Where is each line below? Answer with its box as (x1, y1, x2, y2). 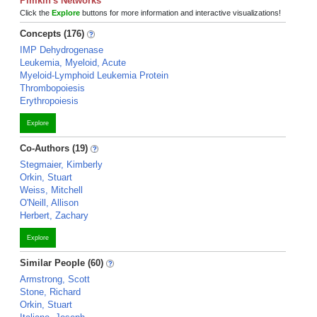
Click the (20, 8, 52, 17)
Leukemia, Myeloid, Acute (20, 57, 126, 68)
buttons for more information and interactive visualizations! (80, 8, 281, 17)
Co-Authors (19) (20, 143, 88, 154)
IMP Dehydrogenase (20, 45, 103, 55)
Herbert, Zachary (20, 210, 88, 221)
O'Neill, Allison (20, 197, 79, 208)
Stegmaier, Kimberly (20, 159, 103, 170)
